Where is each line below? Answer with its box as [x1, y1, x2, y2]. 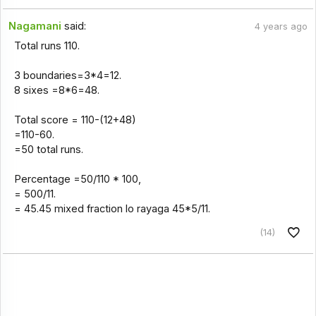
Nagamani [8, 20, 62, 33]
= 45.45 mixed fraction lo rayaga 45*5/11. [13, 202, 210, 216]
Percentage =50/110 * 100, [13, 173, 141, 186]
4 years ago [254, 21, 308, 32]
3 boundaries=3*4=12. [13, 69, 121, 83]
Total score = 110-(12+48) [13, 114, 136, 127]
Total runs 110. [13, 39, 80, 53]
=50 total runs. [13, 143, 83, 157]
